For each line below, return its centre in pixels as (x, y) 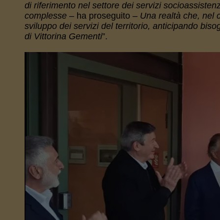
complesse (45, 16)
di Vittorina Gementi (63, 36)
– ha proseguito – (103, 16)
